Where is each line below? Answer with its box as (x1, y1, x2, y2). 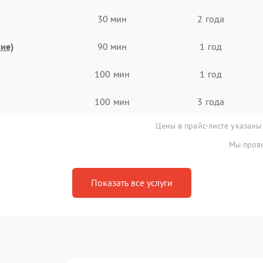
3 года (197, 95, 224, 107)
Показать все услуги (90, 177, 173, 188)
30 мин (97, 12, 127, 25)
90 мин (97, 40, 127, 52)
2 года (197, 12, 224, 25)
